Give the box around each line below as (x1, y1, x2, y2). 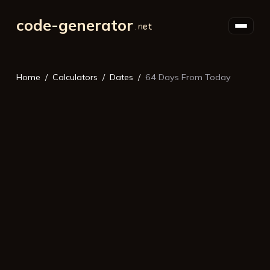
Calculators (52, 72, 98, 83)
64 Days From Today (145, 72, 231, 83)
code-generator (16, 14, 133, 34)
